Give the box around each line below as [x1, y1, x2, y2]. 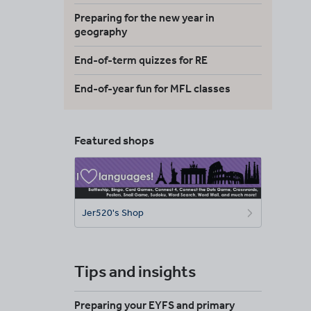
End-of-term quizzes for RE [74, 53, 208, 67]
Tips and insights [74, 260, 196, 281]
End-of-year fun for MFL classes [74, 82, 230, 95]
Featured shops [74, 133, 154, 147]
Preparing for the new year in [74, 11, 215, 24]
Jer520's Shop [82, 206, 144, 219]
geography [74, 25, 127, 38]
